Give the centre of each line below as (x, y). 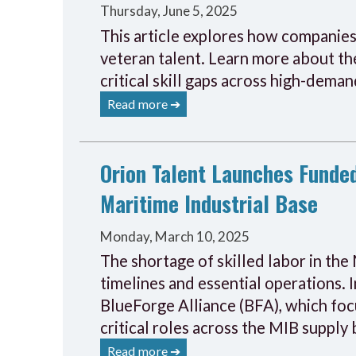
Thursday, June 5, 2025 (169, 11)
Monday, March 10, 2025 (175, 236)
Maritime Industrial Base (209, 203)
